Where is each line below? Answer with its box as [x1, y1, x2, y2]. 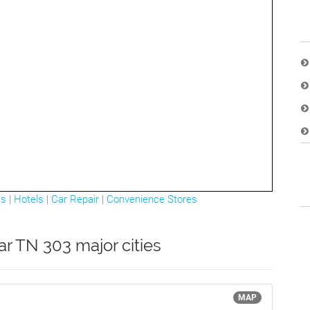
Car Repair [51, 193, 99, 206]
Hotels [14, 193, 44, 206]
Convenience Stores [107, 193, 197, 206]
